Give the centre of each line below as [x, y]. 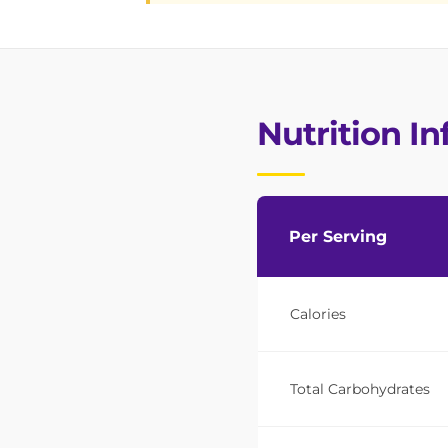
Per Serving [338, 237]
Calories [318, 314]
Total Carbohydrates [360, 389]
